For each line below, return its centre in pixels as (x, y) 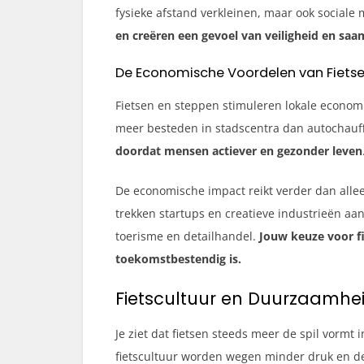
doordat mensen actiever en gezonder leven (239, 151)
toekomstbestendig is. (178, 259)
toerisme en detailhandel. (187, 236)
